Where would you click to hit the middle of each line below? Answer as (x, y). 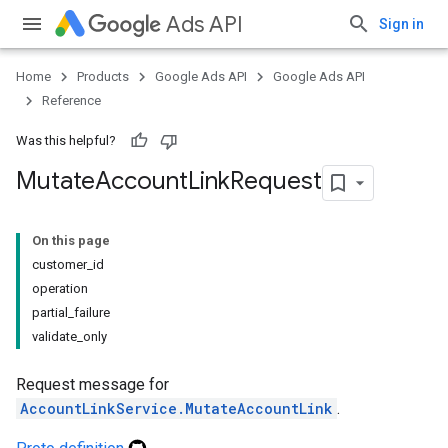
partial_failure (71, 312)
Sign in (401, 24)
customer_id (68, 264)
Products (103, 76)
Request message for (92, 384)
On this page (71, 240)
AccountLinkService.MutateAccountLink (176, 408)
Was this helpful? (66, 140)
